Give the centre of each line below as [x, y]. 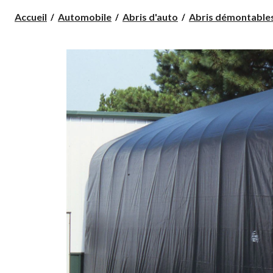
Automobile [85, 16]
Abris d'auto [150, 16]
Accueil [31, 16]
